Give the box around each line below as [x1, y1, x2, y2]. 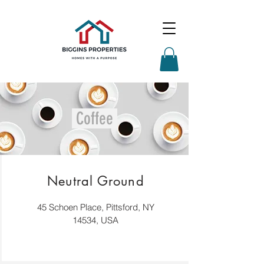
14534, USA [72, 214, 118, 226]
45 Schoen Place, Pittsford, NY [37, 201, 154, 213]
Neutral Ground [47, 172, 144, 189]
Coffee [71, 108, 117, 128]
